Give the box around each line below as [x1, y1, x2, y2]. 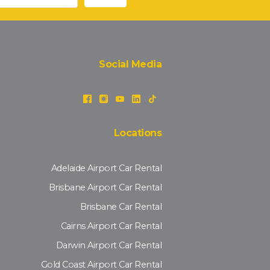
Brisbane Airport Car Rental [48, 182, 162, 193]
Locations [113, 127, 162, 139]
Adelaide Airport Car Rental [51, 163, 162, 174]
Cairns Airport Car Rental [60, 221, 162, 232]
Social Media [99, 58, 162, 71]
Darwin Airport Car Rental [55, 240, 162, 251]
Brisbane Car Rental [80, 201, 162, 213]
